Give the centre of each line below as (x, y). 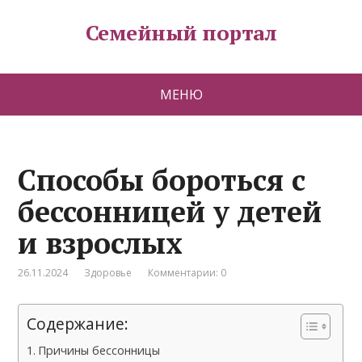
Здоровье (108, 273)
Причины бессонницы (99, 350)
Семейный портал (181, 32)
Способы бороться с (162, 180)
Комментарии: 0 (187, 273)
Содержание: (78, 324)
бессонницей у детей (170, 211)
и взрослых (101, 243)
